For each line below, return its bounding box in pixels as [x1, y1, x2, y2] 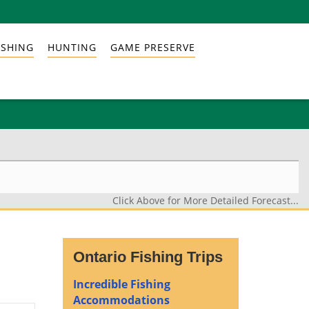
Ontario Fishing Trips [73, 248, 223, 266]
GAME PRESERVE [110, 41, 195, 54]
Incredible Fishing [73, 277, 170, 292]
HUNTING [47, 41, 97, 54]
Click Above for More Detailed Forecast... [112, 194, 299, 207]
